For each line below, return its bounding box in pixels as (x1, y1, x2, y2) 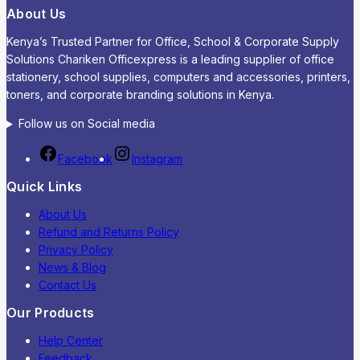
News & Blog (39, 260, 106, 275)
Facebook (58, 152, 112, 166)
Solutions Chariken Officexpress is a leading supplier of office (6, 52, 334, 67)
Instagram (132, 152, 182, 166)
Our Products (6, 305, 95, 321)
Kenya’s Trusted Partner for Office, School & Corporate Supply (6, 35, 339, 49)
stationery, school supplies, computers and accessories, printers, (6, 70, 350, 84)
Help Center (39, 333, 103, 348)
